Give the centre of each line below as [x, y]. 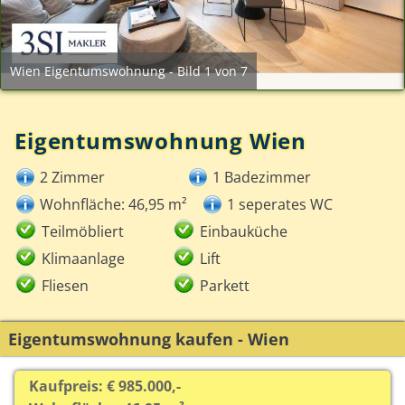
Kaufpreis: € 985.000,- [105, 386]
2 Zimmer [73, 178]
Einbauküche [244, 232]
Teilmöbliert [83, 232]
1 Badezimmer [262, 178]
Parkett [225, 286]
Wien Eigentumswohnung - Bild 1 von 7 [129, 71]
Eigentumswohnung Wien [160, 141]
